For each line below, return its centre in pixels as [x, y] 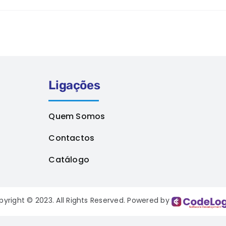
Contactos [72, 138]
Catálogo [69, 160]
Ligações [74, 85]
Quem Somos [77, 116]
